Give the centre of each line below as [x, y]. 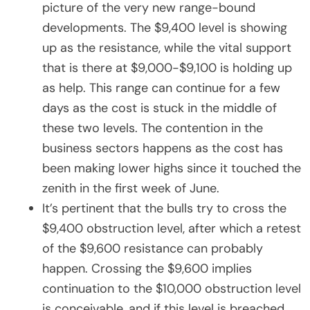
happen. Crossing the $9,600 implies [147, 268]
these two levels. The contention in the [153, 128]
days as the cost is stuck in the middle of [159, 108]
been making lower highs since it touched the [172, 168]
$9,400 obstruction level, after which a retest [172, 228]
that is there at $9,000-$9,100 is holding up [167, 67]
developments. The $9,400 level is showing [165, 27]
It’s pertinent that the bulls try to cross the [164, 208]
